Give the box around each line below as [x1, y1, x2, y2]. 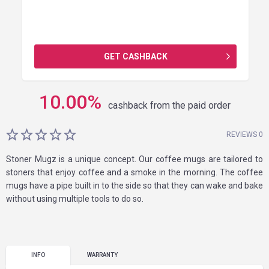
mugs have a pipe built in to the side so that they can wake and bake [6, 181, 263, 190]
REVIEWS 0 [226, 130, 263, 139]
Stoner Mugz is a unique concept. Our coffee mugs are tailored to [6, 154, 263, 164]
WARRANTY [87, 252, 118, 258]
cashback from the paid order [107, 100, 231, 111]
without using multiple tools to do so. [6, 194, 145, 204]
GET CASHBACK [103, 52, 168, 61]
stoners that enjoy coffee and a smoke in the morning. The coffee [6, 168, 263, 177]
